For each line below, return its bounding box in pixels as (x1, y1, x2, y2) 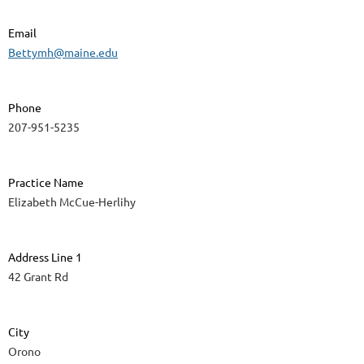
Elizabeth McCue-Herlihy (8, 194, 136, 210)
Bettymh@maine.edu (8, 45, 118, 60)
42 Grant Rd (8, 269, 68, 284)
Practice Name (8, 175, 84, 190)
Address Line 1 (8, 249, 82, 265)
